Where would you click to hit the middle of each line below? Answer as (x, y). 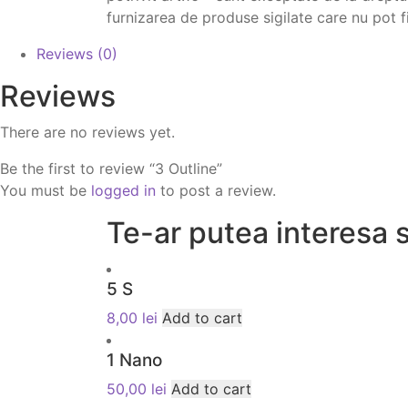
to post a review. (216, 190)
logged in (123, 190)
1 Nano (134, 360)
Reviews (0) (77, 54)
